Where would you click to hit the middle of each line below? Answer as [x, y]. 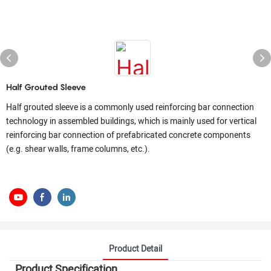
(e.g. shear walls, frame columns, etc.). [78, 149]
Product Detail [135, 249]
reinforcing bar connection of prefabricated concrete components [128, 135]
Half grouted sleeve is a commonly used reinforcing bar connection [130, 107]
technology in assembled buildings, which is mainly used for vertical [131, 121]
